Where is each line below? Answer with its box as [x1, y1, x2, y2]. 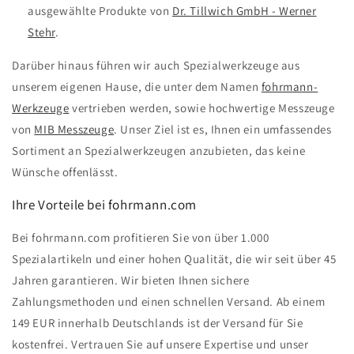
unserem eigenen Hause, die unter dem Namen [12, 79, 262, 95]
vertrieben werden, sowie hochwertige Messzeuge [69, 100, 335, 116]
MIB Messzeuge [34, 122, 115, 137]
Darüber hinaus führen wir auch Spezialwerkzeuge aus [12, 58, 300, 73]
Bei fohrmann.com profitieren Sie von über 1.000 [12, 230, 269, 246]
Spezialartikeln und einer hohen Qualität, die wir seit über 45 [12, 251, 337, 267]
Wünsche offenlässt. [12, 164, 119, 180]
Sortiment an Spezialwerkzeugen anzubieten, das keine [12, 143, 306, 159]
